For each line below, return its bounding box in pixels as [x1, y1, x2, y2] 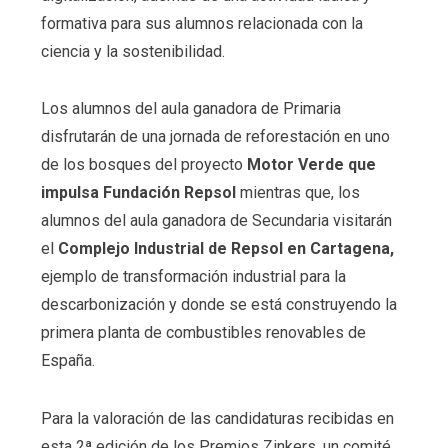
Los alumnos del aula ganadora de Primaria [40, 99, 341, 119]
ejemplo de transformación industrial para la [40, 267, 346, 287]
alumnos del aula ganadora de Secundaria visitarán [40, 211, 392, 231]
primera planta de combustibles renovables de [40, 323, 366, 343]
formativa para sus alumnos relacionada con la [40, 13, 363, 33]
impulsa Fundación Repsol [40, 183, 240, 203]
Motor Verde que [246, 155, 376, 175]
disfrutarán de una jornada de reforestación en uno [40, 127, 390, 147]
